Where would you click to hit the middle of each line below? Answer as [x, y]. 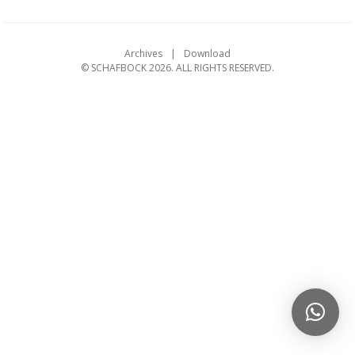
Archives [143, 53]
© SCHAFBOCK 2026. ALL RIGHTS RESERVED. [177, 68]
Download [207, 53]
